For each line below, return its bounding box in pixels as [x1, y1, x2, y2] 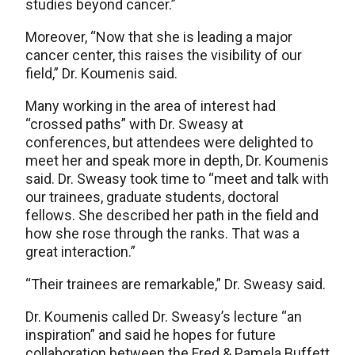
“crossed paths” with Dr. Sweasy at [25, 115, 243, 132]
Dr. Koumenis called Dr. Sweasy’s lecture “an [25, 307, 302, 325]
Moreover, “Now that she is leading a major [25, 28, 292, 45]
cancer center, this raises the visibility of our [25, 46, 302, 63]
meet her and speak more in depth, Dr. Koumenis [25, 151, 329, 169]
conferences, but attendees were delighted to [25, 133, 313, 151]
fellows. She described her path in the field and [25, 206, 319, 223]
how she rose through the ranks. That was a [25, 224, 300, 242]
